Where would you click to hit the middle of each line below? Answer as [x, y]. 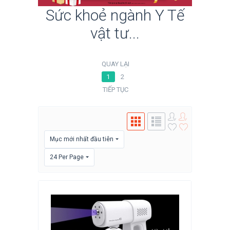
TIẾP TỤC [116, 90]
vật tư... [115, 33]
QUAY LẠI [116, 64]
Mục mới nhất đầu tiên [82, 139]
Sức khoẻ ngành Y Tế [115, 15]
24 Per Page [67, 157]
